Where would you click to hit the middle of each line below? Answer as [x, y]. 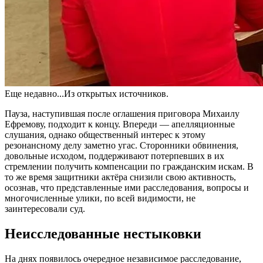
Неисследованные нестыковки [103, 233]
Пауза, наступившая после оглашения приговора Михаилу [122, 113]
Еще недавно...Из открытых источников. [87, 93]
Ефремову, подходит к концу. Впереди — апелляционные [120, 124]
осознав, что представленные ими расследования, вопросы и [127, 187]
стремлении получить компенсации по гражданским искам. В [129, 166]
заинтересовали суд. [45, 208]
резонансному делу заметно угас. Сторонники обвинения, [122, 145]
